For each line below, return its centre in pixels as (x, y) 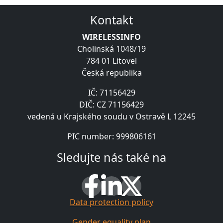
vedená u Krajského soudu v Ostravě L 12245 (111, 117)
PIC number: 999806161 (111, 137)
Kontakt (111, 20)
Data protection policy (111, 202)
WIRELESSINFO (111, 37)
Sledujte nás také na (111, 158)
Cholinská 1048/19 (111, 49)
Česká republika (111, 73)
